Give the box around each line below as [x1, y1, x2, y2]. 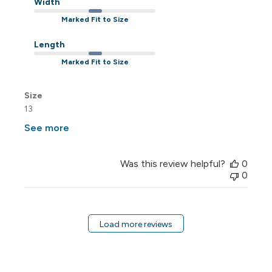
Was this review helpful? [120, 157, 225, 169]
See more [24, 121, 70, 134]
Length [34, 39, 66, 50]
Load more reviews [100, 219, 172, 229]
